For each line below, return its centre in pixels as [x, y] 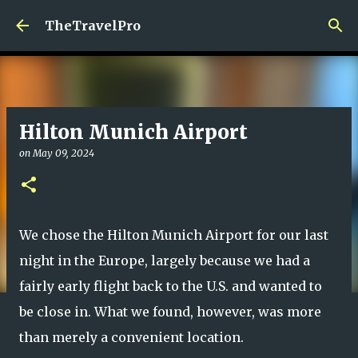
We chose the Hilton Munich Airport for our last [174, 235]
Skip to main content [179, 20]
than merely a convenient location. [131, 337]
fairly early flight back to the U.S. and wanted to [171, 286]
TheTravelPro [93, 26]
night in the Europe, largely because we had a [165, 261]
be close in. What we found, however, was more [170, 312]
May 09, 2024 [64, 153]
